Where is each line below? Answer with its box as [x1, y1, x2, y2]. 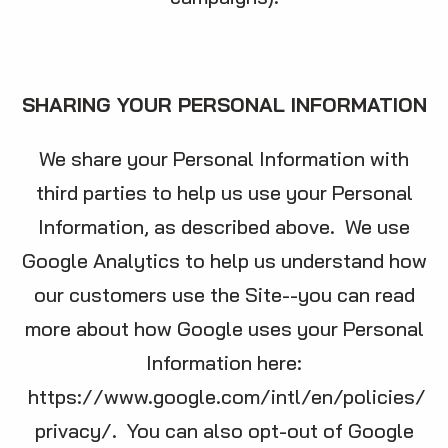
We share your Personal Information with [39, 146, 409, 171]
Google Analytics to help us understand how [21, 248, 427, 273]
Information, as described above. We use [38, 214, 410, 239]
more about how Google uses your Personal [24, 316, 424, 341]
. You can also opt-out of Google [111, 418, 414, 443]
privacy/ [34, 418, 112, 443]
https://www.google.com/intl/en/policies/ [27, 384, 426, 409]
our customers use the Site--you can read [33, 282, 415, 307]
